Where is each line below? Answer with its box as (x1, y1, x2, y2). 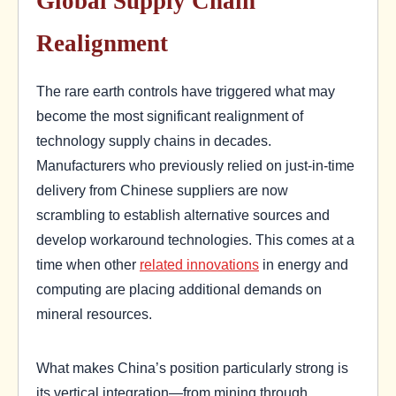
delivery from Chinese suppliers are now (36, 182, 288, 199)
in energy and (259, 256, 348, 273)
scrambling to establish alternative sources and (36, 207, 330, 224)
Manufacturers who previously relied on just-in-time (36, 157, 354, 174)
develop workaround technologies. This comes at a (36, 232, 354, 248)
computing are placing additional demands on (36, 281, 322, 298)
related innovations (140, 256, 259, 273)
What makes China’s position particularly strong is (36, 359, 348, 376)
